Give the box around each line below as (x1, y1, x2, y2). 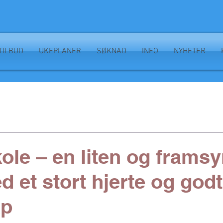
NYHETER (174, 46, 206, 56)
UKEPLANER (39, 46, 81, 56)
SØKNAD (97, 46, 126, 56)
